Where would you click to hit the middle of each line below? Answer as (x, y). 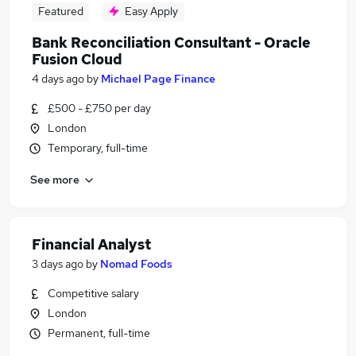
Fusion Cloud (77, 59)
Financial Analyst (91, 244)
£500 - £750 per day (99, 108)
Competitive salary (93, 293)
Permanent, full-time (99, 333)
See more (55, 179)
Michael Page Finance (158, 79)
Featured (60, 11)
